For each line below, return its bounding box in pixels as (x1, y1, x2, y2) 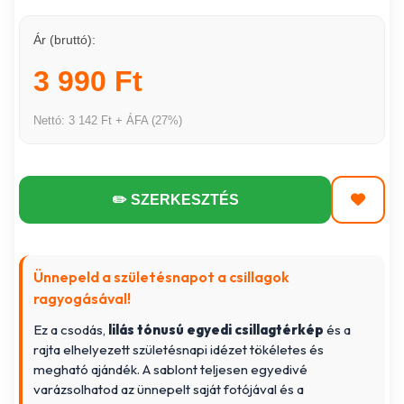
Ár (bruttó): (33, 32, 96, 48)
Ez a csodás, (33, 321, 109, 339)
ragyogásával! (33, 289, 132, 308)
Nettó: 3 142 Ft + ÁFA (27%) (33, 114, 183, 128)
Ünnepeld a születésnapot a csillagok (33, 268, 290, 287)
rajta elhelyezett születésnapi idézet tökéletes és (33, 341, 325, 359)
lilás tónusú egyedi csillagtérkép (108, 321, 325, 339)
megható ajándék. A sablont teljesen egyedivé (33, 361, 308, 379)
